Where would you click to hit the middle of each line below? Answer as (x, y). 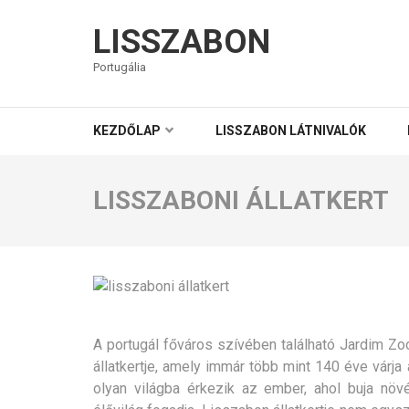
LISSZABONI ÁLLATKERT (241, 200)
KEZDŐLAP (127, 130)
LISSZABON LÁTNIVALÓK (291, 130)
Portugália (120, 67)
